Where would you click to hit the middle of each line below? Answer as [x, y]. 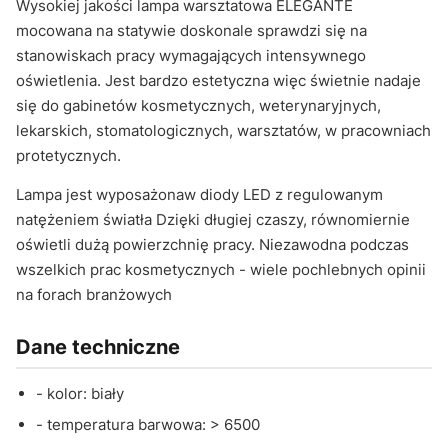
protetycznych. [68, 155]
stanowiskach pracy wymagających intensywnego [191, 55]
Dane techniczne [98, 347]
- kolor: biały [80, 393]
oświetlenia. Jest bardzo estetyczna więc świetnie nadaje [218, 80]
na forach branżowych [94, 294]
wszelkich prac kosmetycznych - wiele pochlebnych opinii [221, 269]
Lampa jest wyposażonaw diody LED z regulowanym [199, 194]
